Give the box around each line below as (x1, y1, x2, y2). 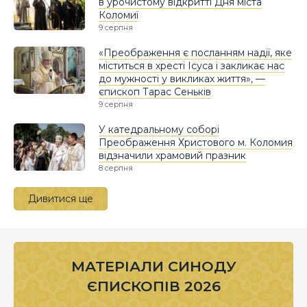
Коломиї (99, 8, 138, 21)
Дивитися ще (28, 192, 93, 205)
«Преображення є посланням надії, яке (99, 46, 292, 59)
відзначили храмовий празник (99, 149, 246, 162)
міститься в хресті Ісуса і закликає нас (99, 59, 284, 72)
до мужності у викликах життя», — (99, 72, 265, 85)
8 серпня (99, 163, 133, 173)
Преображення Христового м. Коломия (99, 136, 293, 149)
